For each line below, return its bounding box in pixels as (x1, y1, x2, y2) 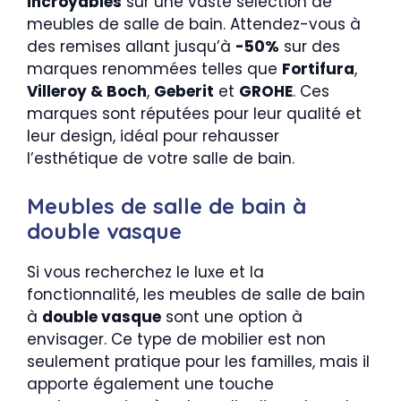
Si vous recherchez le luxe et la (27, 260, 264, 283)
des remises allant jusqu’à (27, 36, 235, 58)
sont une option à (161, 305, 303, 328)
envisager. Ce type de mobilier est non (27, 328, 326, 350)
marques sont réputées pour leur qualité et (27, 103, 362, 125)
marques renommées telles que (27, 58, 282, 81)
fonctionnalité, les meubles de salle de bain (27, 283, 365, 305)
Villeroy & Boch (27, 81, 147, 103)
